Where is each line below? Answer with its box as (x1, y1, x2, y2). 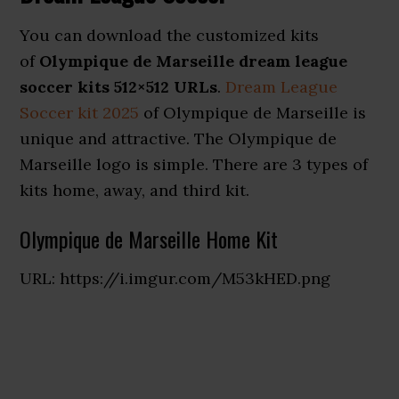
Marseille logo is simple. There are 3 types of (20, 154, 369, 175)
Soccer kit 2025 (20, 102, 140, 123)
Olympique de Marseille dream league (39, 51, 348, 71)
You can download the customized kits (20, 25, 320, 45)
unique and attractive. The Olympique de (20, 128, 338, 149)
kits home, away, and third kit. (20, 180, 250, 200)
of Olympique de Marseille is (139, 102, 367, 123)
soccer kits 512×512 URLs (20, 77, 218, 97)
